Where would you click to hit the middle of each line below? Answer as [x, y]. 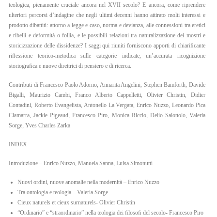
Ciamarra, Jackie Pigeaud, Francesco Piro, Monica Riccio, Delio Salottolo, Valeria [107, 115]
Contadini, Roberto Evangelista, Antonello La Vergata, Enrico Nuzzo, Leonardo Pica [107, 105]
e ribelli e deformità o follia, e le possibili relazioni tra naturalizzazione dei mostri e [107, 35]
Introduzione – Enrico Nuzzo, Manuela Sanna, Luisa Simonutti [81, 163]
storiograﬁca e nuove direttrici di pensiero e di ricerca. [70, 66]
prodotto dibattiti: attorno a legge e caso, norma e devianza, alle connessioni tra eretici [107, 25]
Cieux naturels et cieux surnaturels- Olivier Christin [76, 202]
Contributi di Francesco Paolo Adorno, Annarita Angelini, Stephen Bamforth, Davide [107, 85]
